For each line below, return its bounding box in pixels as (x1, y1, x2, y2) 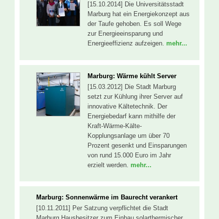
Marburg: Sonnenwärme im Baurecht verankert (36, 194, 177, 201)
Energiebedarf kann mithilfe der (88, 112, 175, 120)
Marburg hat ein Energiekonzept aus (88, 10, 190, 18)
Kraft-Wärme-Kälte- (88, 122, 142, 130)
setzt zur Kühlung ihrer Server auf (88, 92, 183, 100)
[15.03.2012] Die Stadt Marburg (88, 83, 176, 90)
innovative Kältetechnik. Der (88, 102, 167, 110)
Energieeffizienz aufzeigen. (88, 40, 166, 47)
